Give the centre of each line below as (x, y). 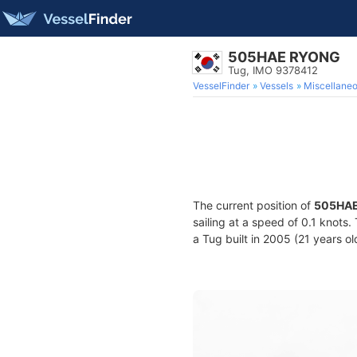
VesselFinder (221, 86)
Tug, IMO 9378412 (273, 70)
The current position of (253, 205)
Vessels (277, 86)
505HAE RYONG (284, 57)
